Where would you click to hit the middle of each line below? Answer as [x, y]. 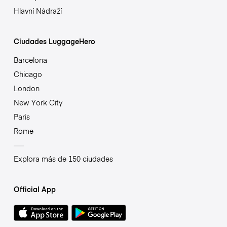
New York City [38, 102]
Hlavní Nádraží [37, 10]
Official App [34, 189]
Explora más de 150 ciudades [63, 158]
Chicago [28, 74]
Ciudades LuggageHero [54, 41]
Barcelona [30, 60]
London [26, 88]
